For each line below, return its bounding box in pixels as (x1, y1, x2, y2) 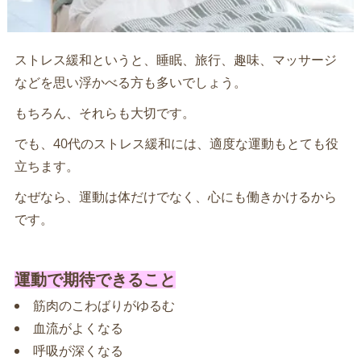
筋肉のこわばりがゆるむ (32, 296, 175, 314)
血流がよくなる (32, 318, 123, 337)
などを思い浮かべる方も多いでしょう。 (14, 73, 247, 91)
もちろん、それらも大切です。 (14, 103, 195, 122)
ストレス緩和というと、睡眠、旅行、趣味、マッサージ (14, 50, 337, 68)
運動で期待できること (14, 270, 176, 288)
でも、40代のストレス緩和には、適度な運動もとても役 (14, 134, 338, 152)
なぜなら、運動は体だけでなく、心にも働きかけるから (14, 187, 337, 205)
